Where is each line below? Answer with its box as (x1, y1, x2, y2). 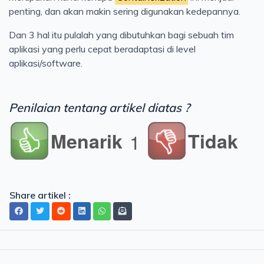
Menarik (51, 127, 123, 154)
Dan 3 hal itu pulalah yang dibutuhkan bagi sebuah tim (9, 28, 234, 41)
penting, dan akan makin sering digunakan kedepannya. (9, 5, 240, 17)
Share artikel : (9, 189, 71, 201)
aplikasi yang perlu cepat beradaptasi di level (9, 42, 196, 55)
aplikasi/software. (9, 57, 82, 69)
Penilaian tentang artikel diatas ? (9, 100, 190, 115)
